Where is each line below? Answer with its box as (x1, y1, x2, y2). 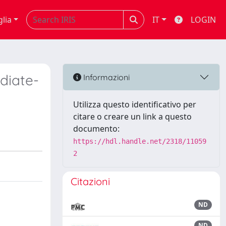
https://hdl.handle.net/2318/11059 (73, 137, 206, 145)
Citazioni (71, 175, 110, 188)
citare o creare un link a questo (73, 111, 192, 122)
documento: (73, 123, 120, 134)
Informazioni (81, 72, 130, 82)
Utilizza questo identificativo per (73, 99, 196, 110)
